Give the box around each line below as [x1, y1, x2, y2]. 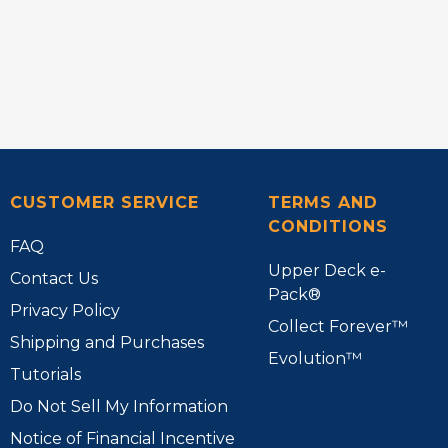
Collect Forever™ [268, 316, 409, 336]
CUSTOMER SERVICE [10, 192, 199, 212]
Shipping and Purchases [10, 332, 205, 352]
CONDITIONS [268, 216, 388, 236]
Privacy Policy [10, 300, 121, 320]
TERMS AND [268, 192, 378, 212]
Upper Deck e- [268, 260, 387, 280]
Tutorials [10, 364, 82, 384]
